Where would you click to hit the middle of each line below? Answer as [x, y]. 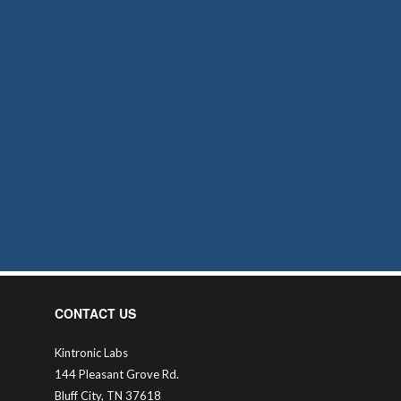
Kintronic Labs [91, 353]
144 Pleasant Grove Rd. [117, 375]
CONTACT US [95, 314]
